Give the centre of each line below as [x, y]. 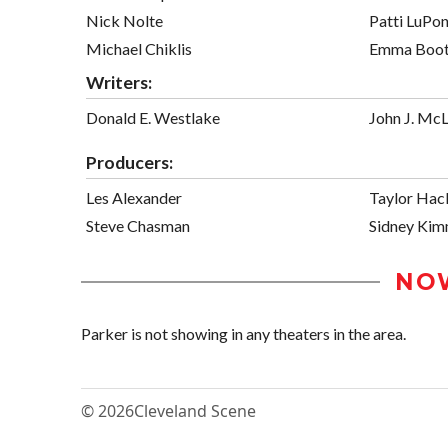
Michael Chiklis [139, 48]
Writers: [119, 82]
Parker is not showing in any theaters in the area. [243, 334]
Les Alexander [134, 197]
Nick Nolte [124, 20]
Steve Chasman [138, 225]
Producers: [129, 162]
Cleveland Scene [195, 411]
